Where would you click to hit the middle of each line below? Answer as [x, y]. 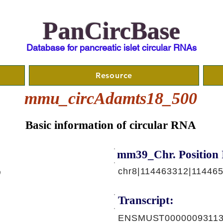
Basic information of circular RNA [111, 125]
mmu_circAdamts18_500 [111, 98]
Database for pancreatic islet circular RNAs [111, 48]
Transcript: [146, 200]
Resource [114, 75]
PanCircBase [111, 31]
